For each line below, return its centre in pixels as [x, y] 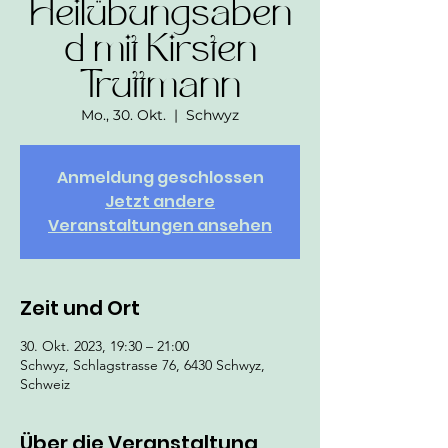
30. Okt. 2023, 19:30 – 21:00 [104, 346]
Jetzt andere [160, 201]
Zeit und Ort [80, 308]
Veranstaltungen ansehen [160, 225]
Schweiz [45, 384]
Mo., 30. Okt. [123, 115]
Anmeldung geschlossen [160, 177]
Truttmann [160, 88]
